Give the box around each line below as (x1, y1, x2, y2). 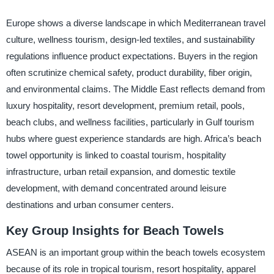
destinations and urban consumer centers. (6, 199, 174, 210)
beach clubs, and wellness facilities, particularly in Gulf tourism (6, 116, 254, 127)
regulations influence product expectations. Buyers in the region (6, 50, 257, 61)
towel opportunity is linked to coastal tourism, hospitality (6, 149, 226, 160)
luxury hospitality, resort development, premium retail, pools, (6, 100, 245, 111)
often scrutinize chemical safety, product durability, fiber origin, (6, 67, 252, 78)
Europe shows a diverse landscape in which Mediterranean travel (6, 17, 265, 28)
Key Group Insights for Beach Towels (6, 223, 224, 237)
